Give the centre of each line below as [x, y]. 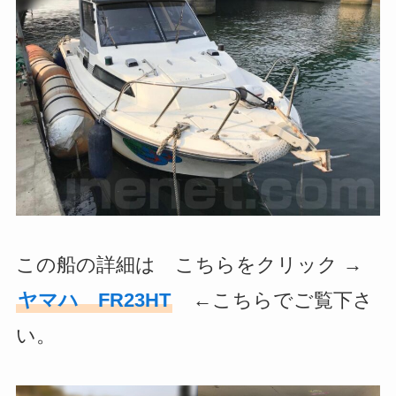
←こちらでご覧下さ [282, 301]
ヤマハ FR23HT [94, 301]
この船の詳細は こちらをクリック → [189, 265]
